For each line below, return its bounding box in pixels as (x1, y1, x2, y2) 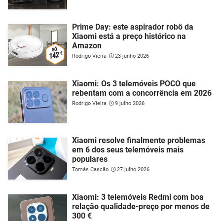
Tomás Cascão (72, 166, 109, 173)
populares (72, 154, 108, 164)
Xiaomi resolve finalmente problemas (72, 136, 205, 146)
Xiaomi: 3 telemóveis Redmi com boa (72, 192, 204, 202)
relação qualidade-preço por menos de (72, 202, 210, 212)
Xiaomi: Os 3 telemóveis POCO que (72, 79, 196, 89)
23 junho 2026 (115, 53, 149, 60)
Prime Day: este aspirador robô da (72, 22, 193, 32)
